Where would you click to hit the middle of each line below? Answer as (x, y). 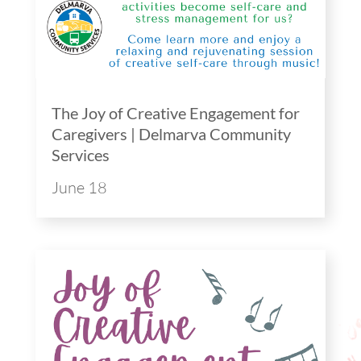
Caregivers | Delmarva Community (171, 133)
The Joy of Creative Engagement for (175, 112)
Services (80, 154)
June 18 (79, 187)
